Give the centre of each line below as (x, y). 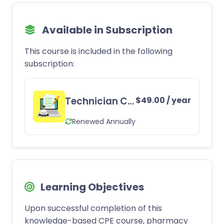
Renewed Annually (104, 121)
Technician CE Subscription (131, 101)
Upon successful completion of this (93, 208)
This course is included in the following (98, 51)
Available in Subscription (106, 30)
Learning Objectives (91, 187)
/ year (179, 100)
